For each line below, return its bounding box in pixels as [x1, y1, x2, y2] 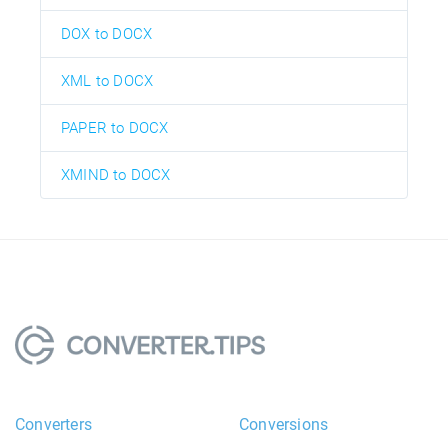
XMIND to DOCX [61, 165, 171, 184]
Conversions [239, 414, 329, 434]
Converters [15, 414, 92, 434]
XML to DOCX [61, 71, 154, 90]
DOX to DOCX [61, 24, 153, 43]
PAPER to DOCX [61, 118, 169, 137]
